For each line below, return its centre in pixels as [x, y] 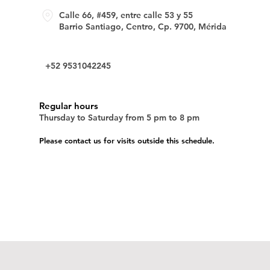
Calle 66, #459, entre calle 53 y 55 [126, 15]
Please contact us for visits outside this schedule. [127, 140]
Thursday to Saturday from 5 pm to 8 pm [119, 118]
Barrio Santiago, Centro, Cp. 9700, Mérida [143, 27]
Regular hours [68, 106]
